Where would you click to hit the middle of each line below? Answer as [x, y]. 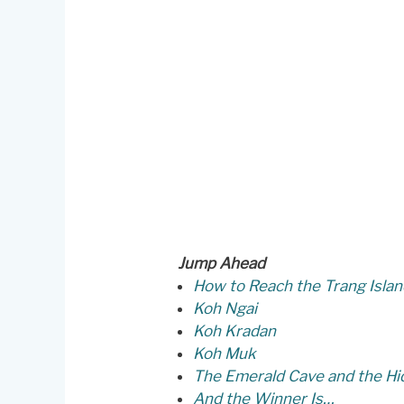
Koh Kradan [234, 331]
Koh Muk [224, 353]
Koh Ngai [225, 308]
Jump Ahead [221, 263]
